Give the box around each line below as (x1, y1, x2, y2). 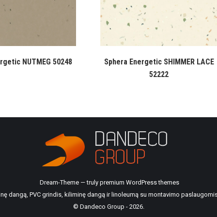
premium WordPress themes (99, 178, 179, 186)
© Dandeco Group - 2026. (73, 202, 144, 210)
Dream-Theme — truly (38, 178, 100, 186)
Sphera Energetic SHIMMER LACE (104, 57, 214, 66)
